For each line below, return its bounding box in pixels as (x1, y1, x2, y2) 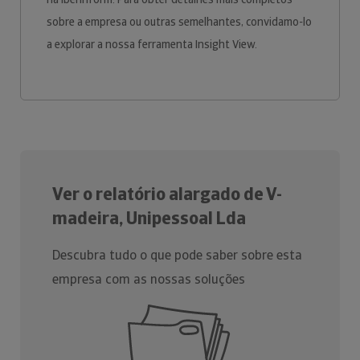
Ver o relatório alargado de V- (52, 182, 282, 206)
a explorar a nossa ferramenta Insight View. (47, 37, 260, 51)
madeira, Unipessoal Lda (52, 207, 246, 230)
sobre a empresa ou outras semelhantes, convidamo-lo (47, 14, 312, 29)
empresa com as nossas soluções (52, 271, 245, 288)
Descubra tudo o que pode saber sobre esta (52, 247, 302, 264)
